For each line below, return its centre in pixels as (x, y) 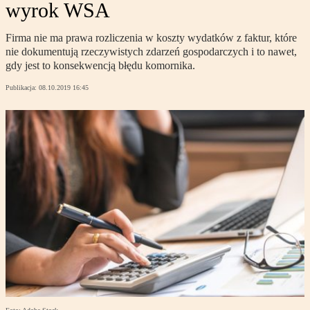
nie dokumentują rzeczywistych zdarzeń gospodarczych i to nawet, (151, 52)
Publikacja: (22, 88)
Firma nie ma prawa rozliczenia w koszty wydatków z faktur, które (151, 38)
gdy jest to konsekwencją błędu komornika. (100, 66)
